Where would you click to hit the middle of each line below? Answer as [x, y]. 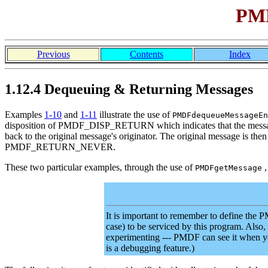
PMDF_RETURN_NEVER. [60, 147]
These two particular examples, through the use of [100, 167]
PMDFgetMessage [229, 168]
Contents [147, 54]
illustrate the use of [135, 115]
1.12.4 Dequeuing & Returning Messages [129, 89]
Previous [53, 54]
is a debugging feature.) [150, 248]
